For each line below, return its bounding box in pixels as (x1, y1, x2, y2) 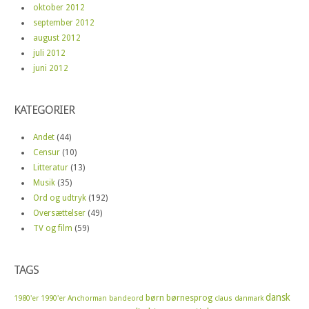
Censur (33, 148, 60, 158)
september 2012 (33, 17, 94, 28)
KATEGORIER (14, 102, 74, 117)
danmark (235, 294, 263, 303)
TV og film (33, 223, 72, 234)
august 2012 (33, 32, 81, 43)
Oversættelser (33, 208, 86, 219)
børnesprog (166, 292, 212, 303)
